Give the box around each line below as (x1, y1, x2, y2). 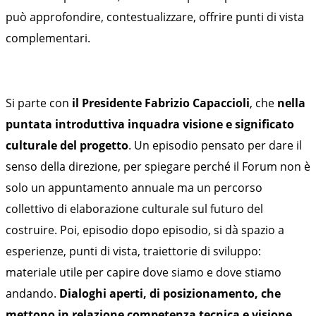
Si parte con (6, 95, 72, 111)
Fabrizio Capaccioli (142, 95, 250, 111)
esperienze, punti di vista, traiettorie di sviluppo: (6, 243, 261, 259)
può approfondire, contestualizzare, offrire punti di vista (6, 8, 304, 25)
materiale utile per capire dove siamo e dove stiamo (6, 264, 281, 280)
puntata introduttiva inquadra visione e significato (6, 116, 294, 132)
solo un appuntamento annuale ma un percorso (6, 179, 262, 195)
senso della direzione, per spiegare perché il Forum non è (6, 158, 310, 174)
